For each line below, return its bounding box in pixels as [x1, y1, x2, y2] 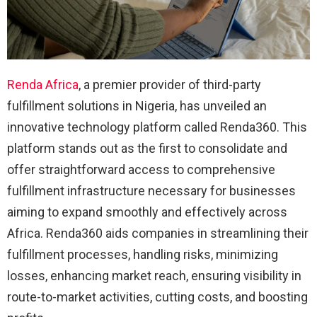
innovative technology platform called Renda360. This [7, 120, 307, 135]
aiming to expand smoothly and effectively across [7, 204, 287, 220]
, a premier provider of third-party [79, 77, 261, 93]
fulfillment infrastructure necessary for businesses [7, 183, 296, 199]
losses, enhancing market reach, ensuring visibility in [7, 268, 301, 284]
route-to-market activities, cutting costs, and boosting [7, 289, 308, 305]
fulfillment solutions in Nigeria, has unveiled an [7, 98, 267, 114]
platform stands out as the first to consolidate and [7, 141, 287, 156]
